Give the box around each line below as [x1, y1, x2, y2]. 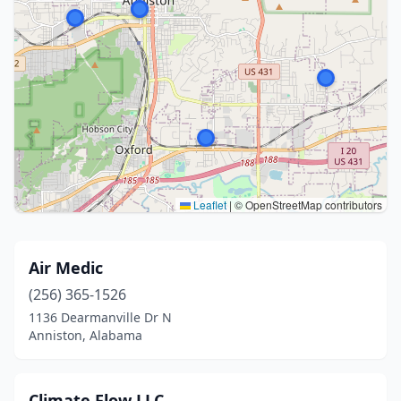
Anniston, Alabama [29, 327, 142, 344]
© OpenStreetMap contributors [232, 197, 382, 212]
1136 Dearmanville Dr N [29, 309, 172, 326]
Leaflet [191, 197, 226, 212]
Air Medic [29, 257, 103, 278]
